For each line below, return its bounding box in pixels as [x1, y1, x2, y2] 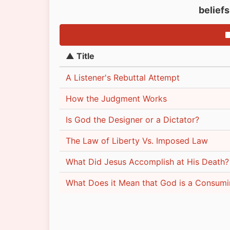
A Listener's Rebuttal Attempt [66, 72, 180, 83]
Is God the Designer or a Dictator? [66, 114, 199, 125]
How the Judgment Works [66, 93, 167, 104]
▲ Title [66, 50, 94, 61]
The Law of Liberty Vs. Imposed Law [66, 135, 208, 146]
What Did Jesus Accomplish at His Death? [66, 156, 229, 167]
